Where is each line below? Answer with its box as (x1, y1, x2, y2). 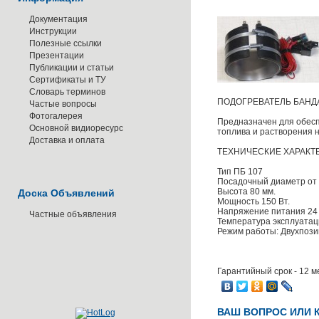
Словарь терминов (29, 87, 105, 97)
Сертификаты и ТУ (29, 75, 106, 85)
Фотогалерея (29, 111, 83, 121)
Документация (29, 14, 88, 24)
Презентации (29, 51, 84, 61)
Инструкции (29, 26, 77, 36)
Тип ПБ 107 (217, 167, 263, 177)
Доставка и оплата (29, 135, 105, 145)
